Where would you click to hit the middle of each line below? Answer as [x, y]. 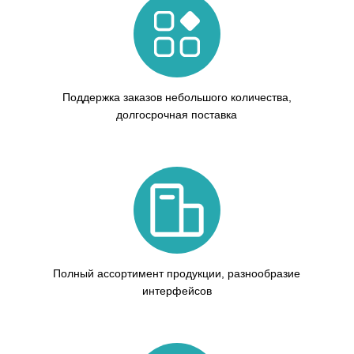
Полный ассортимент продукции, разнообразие [177, 274]
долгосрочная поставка [177, 115]
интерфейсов [177, 291]
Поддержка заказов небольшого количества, [177, 98]
